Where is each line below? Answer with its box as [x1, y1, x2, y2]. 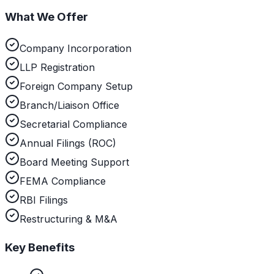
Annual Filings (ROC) [20, 137, 116, 150]
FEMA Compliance [20, 175, 106, 188]
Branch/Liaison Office [20, 99, 119, 112]
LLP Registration [20, 61, 95, 74]
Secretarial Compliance [20, 118, 127, 131]
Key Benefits [5, 240, 75, 254]
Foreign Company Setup [20, 80, 133, 93]
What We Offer [5, 10, 88, 24]
